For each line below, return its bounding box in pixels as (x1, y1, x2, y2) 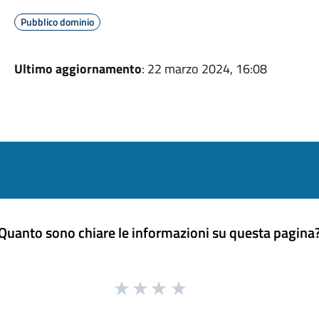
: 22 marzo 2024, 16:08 (141, 59, 267, 78)
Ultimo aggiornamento (14, 59, 142, 78)
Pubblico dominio (20, 14, 94, 29)
